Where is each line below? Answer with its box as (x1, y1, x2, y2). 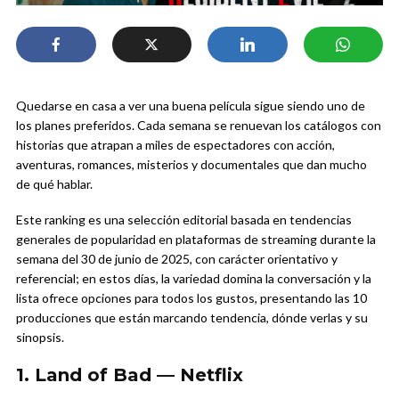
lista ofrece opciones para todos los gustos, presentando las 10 (16, 290, 367, 306)
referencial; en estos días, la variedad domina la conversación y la (16, 271, 371, 287)
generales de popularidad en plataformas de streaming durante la (16, 232, 376, 248)
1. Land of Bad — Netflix (16, 364, 243, 387)
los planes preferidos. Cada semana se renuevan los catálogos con (16, 118, 381, 134)
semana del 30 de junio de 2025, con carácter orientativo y (16, 251, 338, 267)
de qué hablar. (16, 176, 93, 192)
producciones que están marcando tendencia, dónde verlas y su (16, 310, 368, 326)
